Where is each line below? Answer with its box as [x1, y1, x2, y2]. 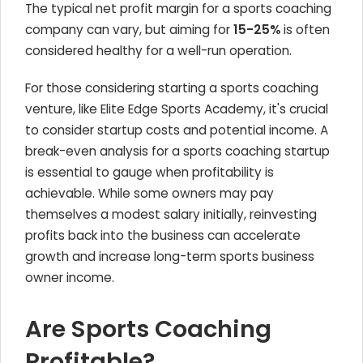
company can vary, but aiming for [25, 21, 233, 38]
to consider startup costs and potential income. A [25, 122, 328, 139]
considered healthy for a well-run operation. [25, 42, 292, 59]
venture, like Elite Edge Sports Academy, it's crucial [25, 100, 328, 117]
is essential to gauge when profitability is [25, 164, 274, 181]
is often [280, 21, 330, 38]
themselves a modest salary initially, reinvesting [25, 206, 317, 223]
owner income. [25, 269, 114, 286]
